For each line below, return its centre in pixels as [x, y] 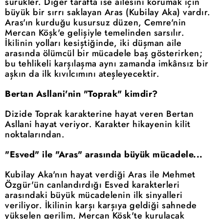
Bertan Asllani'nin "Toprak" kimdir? [81, 94]
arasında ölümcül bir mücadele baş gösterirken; [104, 54]
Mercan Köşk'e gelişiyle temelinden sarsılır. [95, 33]
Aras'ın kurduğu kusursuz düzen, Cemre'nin [96, 23]
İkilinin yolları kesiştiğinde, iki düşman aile [93, 43]
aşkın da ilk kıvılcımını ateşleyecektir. [82, 74]
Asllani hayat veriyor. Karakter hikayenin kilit [98, 124]
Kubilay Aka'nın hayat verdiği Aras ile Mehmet [100, 175]
